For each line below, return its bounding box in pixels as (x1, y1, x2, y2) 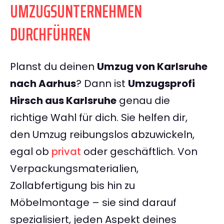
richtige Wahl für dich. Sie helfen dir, (10, 110, 187, 125)
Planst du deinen (10, 59, 97, 74)
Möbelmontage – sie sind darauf (10, 195, 176, 210)
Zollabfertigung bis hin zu (10, 178, 135, 193)
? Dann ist (76, 76, 128, 91)
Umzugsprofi (128, 76, 195, 91)
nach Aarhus (10, 76, 76, 91)
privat (51, 144, 81, 159)
